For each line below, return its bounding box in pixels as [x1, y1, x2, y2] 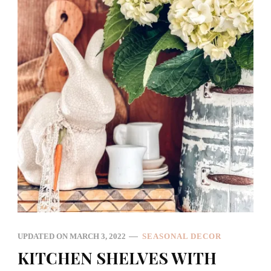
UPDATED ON [18, 232, 70, 241]
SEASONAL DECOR [142, 232, 221, 241]
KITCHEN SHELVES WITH [18, 247, 217, 269]
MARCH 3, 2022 [70, 232, 126, 241]
